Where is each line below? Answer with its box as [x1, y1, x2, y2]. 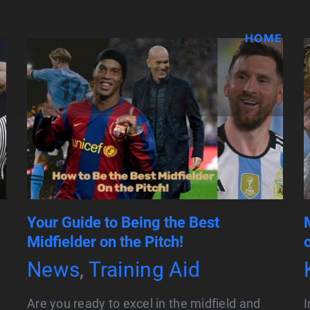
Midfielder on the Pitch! [27, 233, 183, 251]
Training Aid [88, 257, 200, 282]
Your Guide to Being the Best [27, 214, 219, 232]
